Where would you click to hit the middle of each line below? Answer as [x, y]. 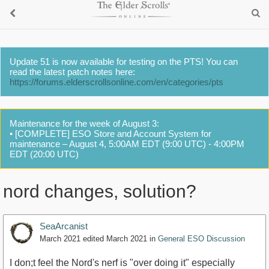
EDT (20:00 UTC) [44, 154]
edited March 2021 [115, 239]
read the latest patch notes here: [72, 72]
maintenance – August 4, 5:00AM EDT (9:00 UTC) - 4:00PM [127, 144]
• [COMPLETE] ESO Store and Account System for [110, 134]
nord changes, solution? [100, 192]
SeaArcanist [64, 226]
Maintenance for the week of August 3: [84, 123]
